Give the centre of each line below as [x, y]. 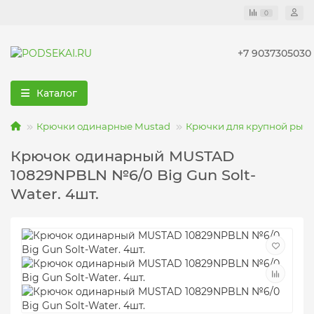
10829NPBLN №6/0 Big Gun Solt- [133, 175]
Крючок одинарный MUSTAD [122, 156]
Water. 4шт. [55, 194]
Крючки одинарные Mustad [103, 126]
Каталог [57, 93]
